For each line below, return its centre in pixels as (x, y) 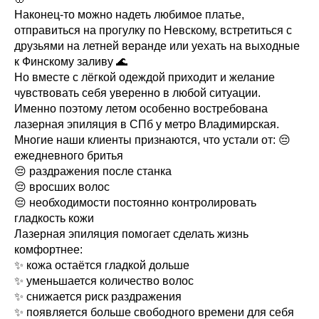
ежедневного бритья (69, 156)
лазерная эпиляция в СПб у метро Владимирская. (147, 124)
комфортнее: (48, 250)
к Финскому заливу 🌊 (71, 62)
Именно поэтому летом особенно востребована (141, 109)
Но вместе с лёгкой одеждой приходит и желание (145, 77)
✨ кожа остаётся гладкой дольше (102, 265)
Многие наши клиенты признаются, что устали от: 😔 (152, 140)
